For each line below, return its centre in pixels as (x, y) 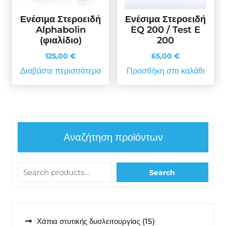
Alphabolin (61, 30)
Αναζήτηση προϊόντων (113, 137)
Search (162, 172)
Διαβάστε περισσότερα (61, 71)
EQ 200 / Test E (165, 30)
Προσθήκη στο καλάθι (165, 71)
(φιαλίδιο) (61, 40)
